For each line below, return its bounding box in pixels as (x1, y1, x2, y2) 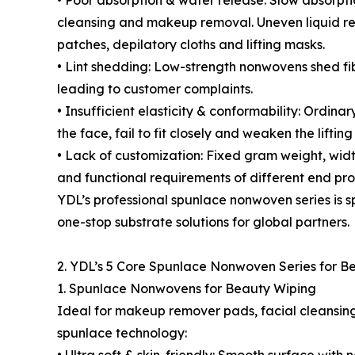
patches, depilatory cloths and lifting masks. (57, 36, 325, 52)
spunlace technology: (57, 325, 187, 341)
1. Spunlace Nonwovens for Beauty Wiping (57, 281, 316, 296)
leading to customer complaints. (57, 81, 253, 97)
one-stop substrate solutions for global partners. (57, 214, 349, 230)
